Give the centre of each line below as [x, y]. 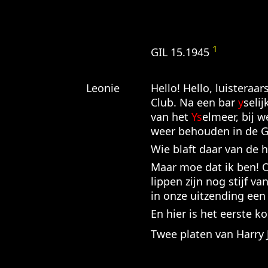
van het [171, 117]
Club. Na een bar [194, 102]
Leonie [103, 88]
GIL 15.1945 [181, 52]
